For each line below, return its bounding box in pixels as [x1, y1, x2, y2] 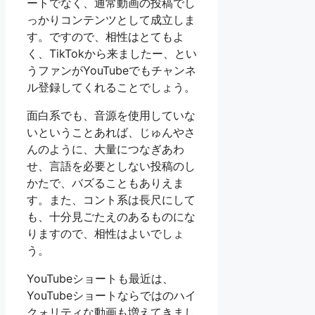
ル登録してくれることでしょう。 [27, 80, 195, 95]
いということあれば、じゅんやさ [27, 125, 195, 140]
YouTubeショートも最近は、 [27, 271, 174, 286]
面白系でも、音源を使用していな [27, 108, 195, 123]
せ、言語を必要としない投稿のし [27, 159, 195, 174]
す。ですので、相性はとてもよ [27, 30, 184, 44]
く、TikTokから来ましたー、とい [27, 46, 197, 61]
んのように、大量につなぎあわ [27, 142, 184, 157]
